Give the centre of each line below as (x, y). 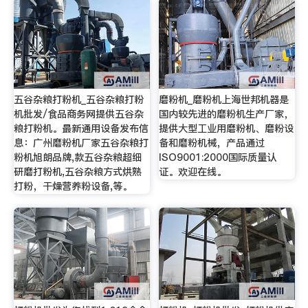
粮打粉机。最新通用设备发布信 (81, 129)
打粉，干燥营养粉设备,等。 (73, 187)
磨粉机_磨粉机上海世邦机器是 (224, 100)
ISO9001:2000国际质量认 (218, 158)
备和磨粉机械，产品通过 (212, 143)
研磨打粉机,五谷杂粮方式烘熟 (77, 172)
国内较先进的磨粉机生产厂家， (227, 114)
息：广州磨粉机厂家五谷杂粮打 (81, 143)
